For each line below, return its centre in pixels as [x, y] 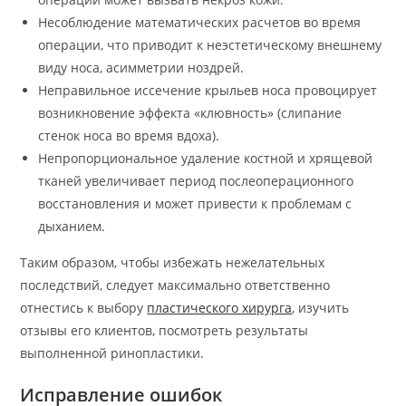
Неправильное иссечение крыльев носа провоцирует [208, 90]
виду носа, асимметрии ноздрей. [141, 67]
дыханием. [72, 226]
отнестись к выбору [84, 307]
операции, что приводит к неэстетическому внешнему [210, 44]
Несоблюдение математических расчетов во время [200, 22]
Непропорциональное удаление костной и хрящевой [206, 158]
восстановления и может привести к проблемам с [195, 203]
